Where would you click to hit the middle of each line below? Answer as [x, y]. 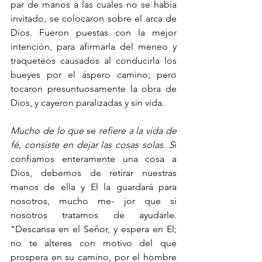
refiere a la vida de [138, 131]
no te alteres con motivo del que [94, 243]
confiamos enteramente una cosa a [94, 159]
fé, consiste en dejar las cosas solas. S [92, 145]
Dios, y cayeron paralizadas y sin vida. [89, 103]
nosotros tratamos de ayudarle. [94, 215]
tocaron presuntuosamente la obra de [94, 89]
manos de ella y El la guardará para [94, 187]
